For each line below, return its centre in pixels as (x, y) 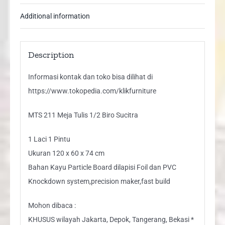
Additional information (55, 16)
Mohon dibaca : (52, 205)
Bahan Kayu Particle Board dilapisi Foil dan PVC (102, 167)
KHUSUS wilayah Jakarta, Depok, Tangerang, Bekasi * (111, 219)
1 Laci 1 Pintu (49, 139)
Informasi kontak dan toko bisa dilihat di (90, 77)
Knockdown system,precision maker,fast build (99, 181)
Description (51, 54)
